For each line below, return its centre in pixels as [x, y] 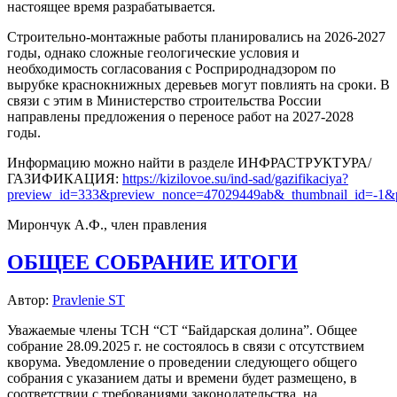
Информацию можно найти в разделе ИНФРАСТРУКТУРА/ [189, 163]
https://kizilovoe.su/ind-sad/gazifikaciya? [235, 179]
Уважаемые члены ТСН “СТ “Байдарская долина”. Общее [182, 331]
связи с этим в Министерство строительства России [164, 101]
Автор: [30, 300]
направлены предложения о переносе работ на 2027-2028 [180, 117]
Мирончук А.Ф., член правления [107, 225]
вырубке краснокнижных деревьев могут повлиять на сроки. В [198, 85]
